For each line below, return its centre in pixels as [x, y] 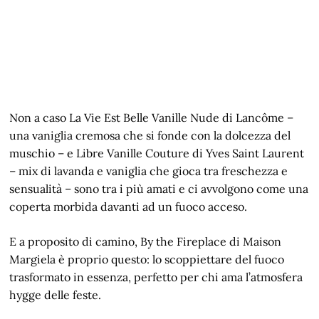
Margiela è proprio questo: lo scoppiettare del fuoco [147, 260]
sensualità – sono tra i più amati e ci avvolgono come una [159, 189]
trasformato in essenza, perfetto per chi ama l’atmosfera [156, 277]
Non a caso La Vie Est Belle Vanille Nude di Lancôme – [152, 118]
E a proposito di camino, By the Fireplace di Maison [146, 242]
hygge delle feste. [56, 295]
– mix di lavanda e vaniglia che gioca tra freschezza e [149, 171]
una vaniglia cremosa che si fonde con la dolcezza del [150, 136]
